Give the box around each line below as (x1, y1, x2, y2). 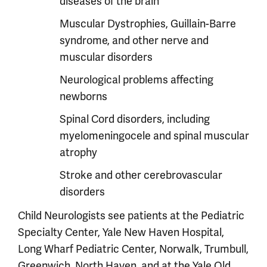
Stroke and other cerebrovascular (60, 169, 222, 182)
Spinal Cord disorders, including (60, 113, 210, 126)
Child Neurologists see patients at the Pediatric (18, 209, 244, 222)
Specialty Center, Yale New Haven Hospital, (18, 226, 224, 239)
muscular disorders (60, 51, 153, 64)
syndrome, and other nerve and (60, 34, 209, 47)
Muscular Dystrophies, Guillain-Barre (60, 17, 236, 30)
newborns (60, 90, 107, 103)
